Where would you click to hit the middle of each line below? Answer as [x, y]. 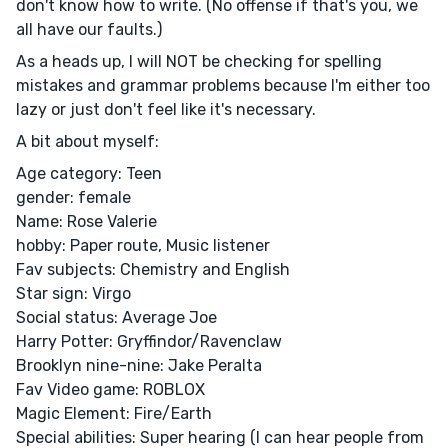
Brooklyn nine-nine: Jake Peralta [139, 365]
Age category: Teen [89, 173]
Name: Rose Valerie [86, 221]
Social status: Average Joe [116, 317]
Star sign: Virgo [73, 293]
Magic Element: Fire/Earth [114, 413]
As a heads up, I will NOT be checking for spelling [199, 61]
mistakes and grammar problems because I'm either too [223, 85]
